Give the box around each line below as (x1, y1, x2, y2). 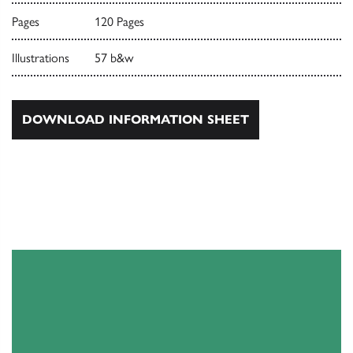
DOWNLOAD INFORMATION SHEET (22, 112, 249, 128)
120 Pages (94, 14, 144, 30)
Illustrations (12, 50, 69, 66)
